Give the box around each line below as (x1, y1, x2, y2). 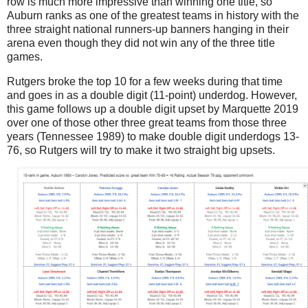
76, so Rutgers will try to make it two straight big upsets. (7, 144, 275, 156)
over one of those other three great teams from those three (7, 116, 287, 129)
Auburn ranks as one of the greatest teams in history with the (7, 9, 299, 21)
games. (7, 50, 43, 63)
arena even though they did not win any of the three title (7, 36, 275, 49)
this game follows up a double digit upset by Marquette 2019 (7, 102, 298, 115)
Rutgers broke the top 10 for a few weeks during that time (7, 75, 283, 87)
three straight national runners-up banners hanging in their (7, 23, 289, 35)
